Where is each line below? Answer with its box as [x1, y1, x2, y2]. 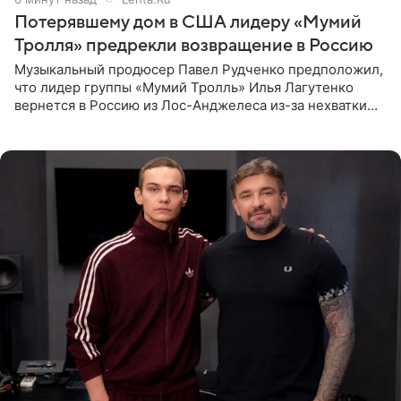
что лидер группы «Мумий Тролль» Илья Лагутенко [14, 78, 354, 96]
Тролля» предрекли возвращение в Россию [14, 35, 373, 55]
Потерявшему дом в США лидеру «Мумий [14, 12, 362, 32]
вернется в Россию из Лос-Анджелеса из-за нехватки [14, 96, 367, 114]
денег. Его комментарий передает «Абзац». [14, 114, 300, 132]
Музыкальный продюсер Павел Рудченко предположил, [14, 60, 383, 78]
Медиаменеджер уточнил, [14, 132, 188, 149]
